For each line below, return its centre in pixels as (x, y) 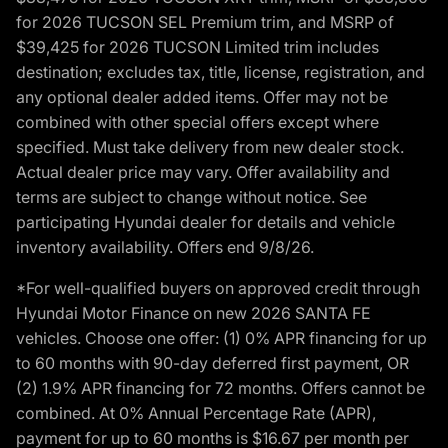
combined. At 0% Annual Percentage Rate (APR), (196, 412)
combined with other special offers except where (197, 121)
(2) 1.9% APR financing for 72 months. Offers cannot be (220, 387)
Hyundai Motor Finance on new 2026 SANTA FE (193, 312)
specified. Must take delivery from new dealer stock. (210, 146)
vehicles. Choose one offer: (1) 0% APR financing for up (221, 337)
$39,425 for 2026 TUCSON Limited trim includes (197, 46)
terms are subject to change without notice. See (191, 196)
